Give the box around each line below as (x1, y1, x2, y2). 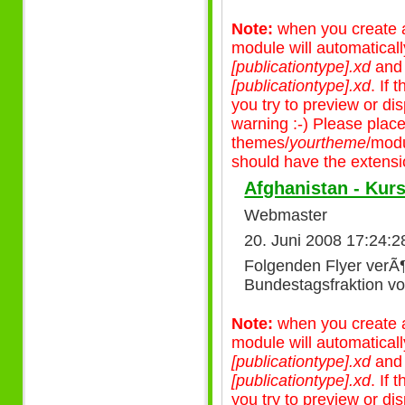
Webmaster (244, 205, 328, 224)
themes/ (231, 133, 289, 152)
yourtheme (289, 133, 366, 152)
